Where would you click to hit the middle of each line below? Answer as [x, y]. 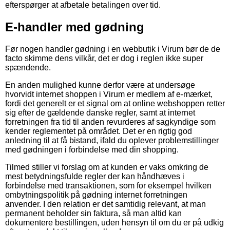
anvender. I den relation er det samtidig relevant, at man [106, 204]
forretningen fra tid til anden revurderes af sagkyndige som [110, 122]
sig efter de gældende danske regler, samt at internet [100, 112]
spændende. [28, 67]
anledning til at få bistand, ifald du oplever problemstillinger [112, 140]
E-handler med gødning [75, 27]
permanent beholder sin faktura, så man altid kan [93, 213]
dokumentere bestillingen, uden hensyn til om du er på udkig [114, 222]
